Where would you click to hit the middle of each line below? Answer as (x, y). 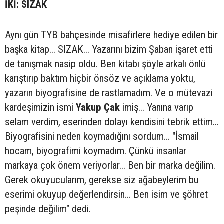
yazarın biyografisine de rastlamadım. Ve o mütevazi (109, 93)
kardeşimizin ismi (40, 107)
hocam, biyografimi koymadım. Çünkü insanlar (96, 151)
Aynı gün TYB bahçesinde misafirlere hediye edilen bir (111, 35)
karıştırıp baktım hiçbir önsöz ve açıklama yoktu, (100, 78)
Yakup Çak (98, 107)
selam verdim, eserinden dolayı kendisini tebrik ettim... (112, 122)
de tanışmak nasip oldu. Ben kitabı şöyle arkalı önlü (105, 64)
